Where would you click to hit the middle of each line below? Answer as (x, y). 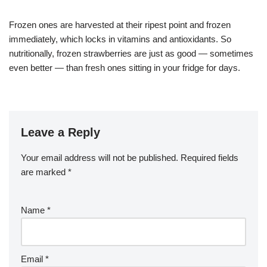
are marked (44, 172)
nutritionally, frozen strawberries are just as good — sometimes (131, 53)
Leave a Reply (60, 132)
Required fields (209, 158)
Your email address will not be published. (100, 158)
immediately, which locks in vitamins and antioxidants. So (120, 39)
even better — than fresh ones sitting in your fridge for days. (125, 68)
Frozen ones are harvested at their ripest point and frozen (120, 25)
